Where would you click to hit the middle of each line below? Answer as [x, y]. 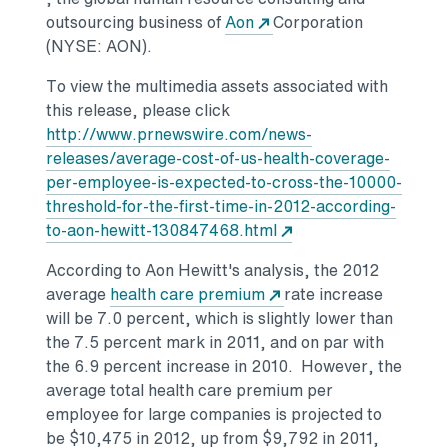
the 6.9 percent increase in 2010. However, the [224, 366]
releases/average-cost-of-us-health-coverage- [218, 158]
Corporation [318, 22]
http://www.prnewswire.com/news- [179, 134]
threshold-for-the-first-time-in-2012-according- [221, 206]
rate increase [333, 294]
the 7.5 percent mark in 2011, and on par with [215, 342]
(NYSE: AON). [103, 46]
